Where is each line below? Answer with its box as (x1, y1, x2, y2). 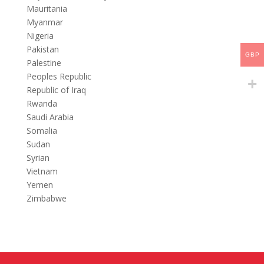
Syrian (26, 152, 49, 163)
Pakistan (26, 44, 59, 55)
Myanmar (26, 16, 63, 28)
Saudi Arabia (26, 111, 74, 123)
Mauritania (26, 3, 67, 14)
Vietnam (26, 166, 58, 177)
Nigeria (26, 30, 54, 41)
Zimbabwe (26, 193, 67, 204)
